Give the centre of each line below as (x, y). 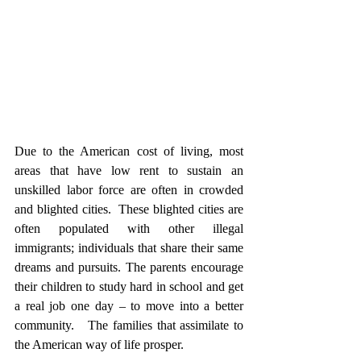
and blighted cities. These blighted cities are (129, 209)
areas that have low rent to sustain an (129, 170)
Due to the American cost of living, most (129, 151)
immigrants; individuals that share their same (129, 247)
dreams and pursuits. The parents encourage (129, 267)
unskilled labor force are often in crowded (129, 189)
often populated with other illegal (129, 228)
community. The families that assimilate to (129, 325)
